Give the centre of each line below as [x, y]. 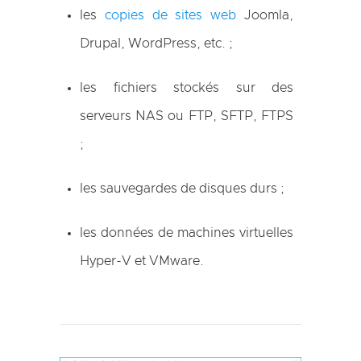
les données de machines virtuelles [187, 232]
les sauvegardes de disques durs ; [182, 188]
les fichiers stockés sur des [187, 87]
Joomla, [265, 15]
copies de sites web [170, 15]
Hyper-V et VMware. [142, 261]
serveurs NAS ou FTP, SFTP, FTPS [187, 116]
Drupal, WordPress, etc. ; [156, 43]
